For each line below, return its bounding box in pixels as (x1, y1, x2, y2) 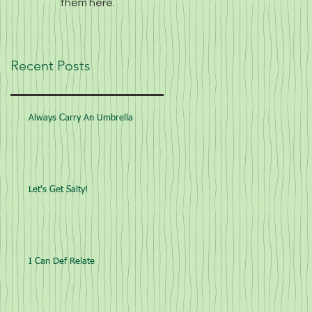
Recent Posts (10, 57, 91, 74)
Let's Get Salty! (29, 185, 88, 194)
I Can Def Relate (29, 257, 95, 266)
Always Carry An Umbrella (29, 114, 133, 123)
